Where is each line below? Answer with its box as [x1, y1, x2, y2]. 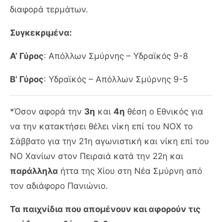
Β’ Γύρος [10, 74, 44, 84]
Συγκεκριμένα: [10, 27, 72, 38]
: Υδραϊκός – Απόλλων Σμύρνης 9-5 [44, 74, 188, 84]
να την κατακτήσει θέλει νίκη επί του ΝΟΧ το [10, 121, 193, 131]
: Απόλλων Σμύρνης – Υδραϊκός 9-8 [44, 51, 188, 61]
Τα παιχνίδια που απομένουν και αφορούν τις [10, 204, 201, 214]
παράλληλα [10, 166, 58, 176]
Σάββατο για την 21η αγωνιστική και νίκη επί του [10, 136, 209, 146]
